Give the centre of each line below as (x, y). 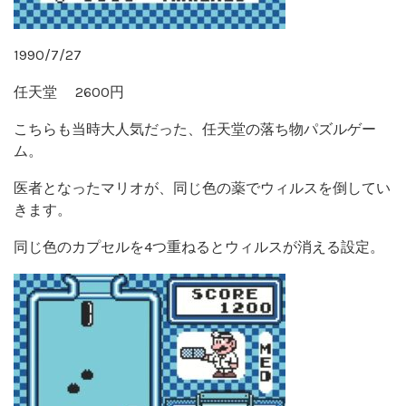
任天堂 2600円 (69, 92)
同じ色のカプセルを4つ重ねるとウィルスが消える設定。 (199, 246)
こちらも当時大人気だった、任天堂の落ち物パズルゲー (195, 129)
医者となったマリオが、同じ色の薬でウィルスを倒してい (202, 188)
